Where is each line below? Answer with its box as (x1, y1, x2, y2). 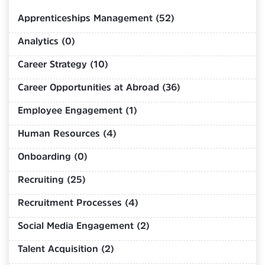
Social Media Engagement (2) (18, 220, 150, 230)
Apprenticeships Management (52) (18, 12, 174, 22)
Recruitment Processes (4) (18, 197, 138, 207)
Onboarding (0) (18, 151, 88, 161)
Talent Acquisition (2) (18, 243, 114, 253)
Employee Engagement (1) (18, 105, 137, 115)
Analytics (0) (18, 35, 75, 46)
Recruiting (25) (18, 174, 86, 184)
